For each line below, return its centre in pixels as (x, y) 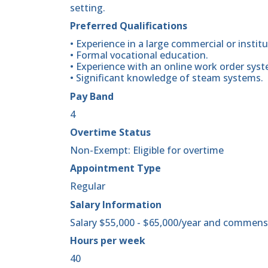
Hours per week (108, 241)
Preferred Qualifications (129, 26)
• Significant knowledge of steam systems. (167, 78)
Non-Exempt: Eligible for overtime (147, 150)
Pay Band (92, 96)
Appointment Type (115, 168)
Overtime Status (110, 132)
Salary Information (116, 204)
